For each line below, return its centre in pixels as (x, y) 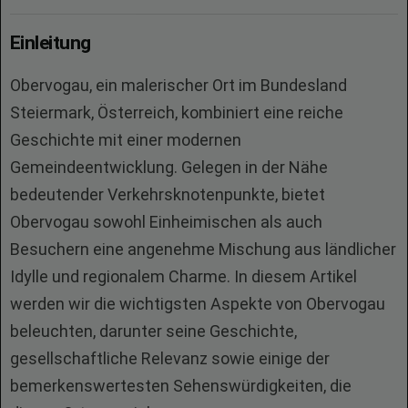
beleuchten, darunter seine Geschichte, (153, 331)
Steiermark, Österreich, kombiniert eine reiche (177, 112)
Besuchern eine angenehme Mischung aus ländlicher (203, 249)
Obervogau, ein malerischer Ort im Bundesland (178, 85)
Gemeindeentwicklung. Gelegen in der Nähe (169, 167)
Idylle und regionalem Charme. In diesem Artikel (184, 276)
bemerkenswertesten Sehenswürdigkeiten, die (181, 386)
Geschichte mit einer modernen (126, 140)
